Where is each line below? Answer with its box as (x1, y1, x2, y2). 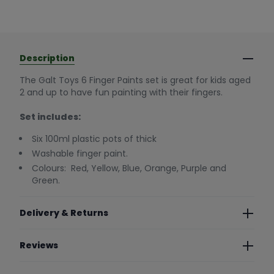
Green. (32, 174, 60, 187)
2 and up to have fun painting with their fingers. (20, 86, 223, 99)
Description (20, 52, 75, 65)
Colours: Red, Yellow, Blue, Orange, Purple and (32, 162, 226, 175)
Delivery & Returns (20, 207, 108, 220)
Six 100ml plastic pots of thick (32, 133, 157, 146)
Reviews (20, 239, 58, 252)
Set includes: (20, 111, 81, 124)
